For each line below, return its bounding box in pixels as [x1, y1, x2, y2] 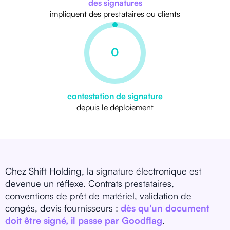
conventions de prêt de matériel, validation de [5, 189, 191, 201]
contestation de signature [67, 90, 163, 101]
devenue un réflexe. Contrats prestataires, [5, 177, 174, 189]
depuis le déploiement [76, 102, 154, 112]
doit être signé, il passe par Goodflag [5, 214, 162, 226]
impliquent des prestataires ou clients [50, 8, 180, 19]
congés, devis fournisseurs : [5, 202, 121, 214]
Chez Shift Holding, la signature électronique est [5, 165, 201, 177]
